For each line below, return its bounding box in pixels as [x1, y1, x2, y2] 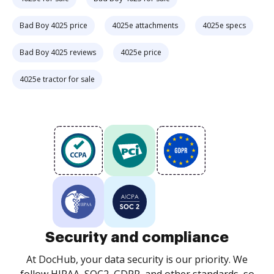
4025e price [120, 47, 161, 57]
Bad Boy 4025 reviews [20, 47, 96, 57]
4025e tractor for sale [20, 74, 95, 84]
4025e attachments [112, 20, 178, 31]
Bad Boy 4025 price [20, 20, 87, 31]
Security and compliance [45, 230, 229, 245]
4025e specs [202, 20, 246, 31]
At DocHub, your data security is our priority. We [26, 253, 248, 266]
